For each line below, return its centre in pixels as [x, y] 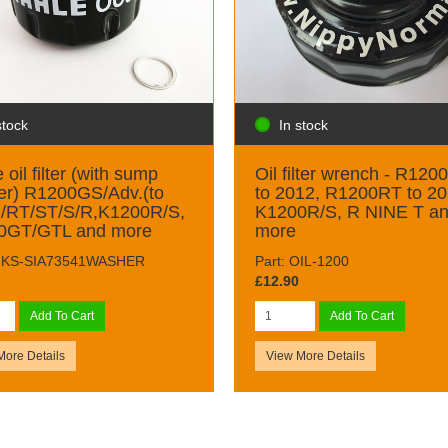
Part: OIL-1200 [301, 260]
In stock [303, 124]
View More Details [315, 355]
